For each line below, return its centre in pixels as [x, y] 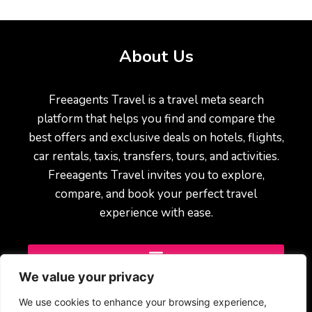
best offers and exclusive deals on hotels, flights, [156, 138]
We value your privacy [87, 277]
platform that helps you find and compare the [156, 119]
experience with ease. [156, 213]
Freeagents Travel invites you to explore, [156, 175]
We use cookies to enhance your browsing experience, [143, 302]
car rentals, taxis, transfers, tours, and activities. [156, 157]
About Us [156, 57]
